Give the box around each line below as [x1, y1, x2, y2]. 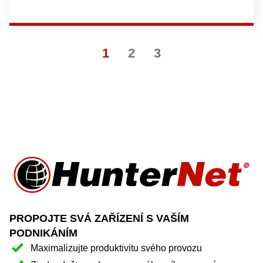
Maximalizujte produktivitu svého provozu [31, 243, 202, 254]
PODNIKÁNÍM [9, 227, 77, 240]
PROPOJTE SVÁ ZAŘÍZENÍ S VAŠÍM [9, 213, 189, 225]
